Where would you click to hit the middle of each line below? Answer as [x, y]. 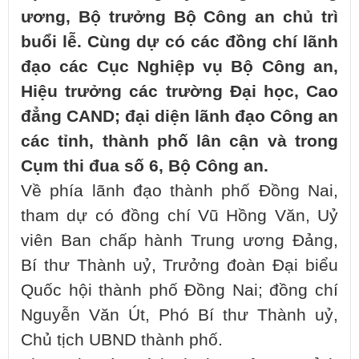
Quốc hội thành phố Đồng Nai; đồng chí [179, 290]
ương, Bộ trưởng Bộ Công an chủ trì [179, 17]
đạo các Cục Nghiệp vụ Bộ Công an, [179, 67]
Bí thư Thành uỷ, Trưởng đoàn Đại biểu [179, 266]
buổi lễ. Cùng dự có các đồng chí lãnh [179, 42]
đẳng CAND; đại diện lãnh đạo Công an [179, 117]
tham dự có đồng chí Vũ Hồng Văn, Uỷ [179, 216]
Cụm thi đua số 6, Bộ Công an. [145, 166]
